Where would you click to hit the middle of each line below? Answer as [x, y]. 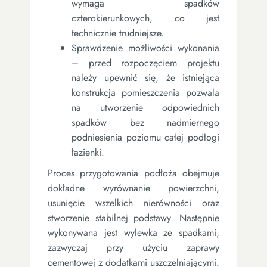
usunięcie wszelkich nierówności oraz [133, 203]
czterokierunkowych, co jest [145, 18]
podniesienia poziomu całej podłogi [145, 137]
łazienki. [88, 152]
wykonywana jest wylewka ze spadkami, [133, 232]
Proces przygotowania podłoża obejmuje [133, 173]
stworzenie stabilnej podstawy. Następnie [133, 218]
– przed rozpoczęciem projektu [145, 63]
